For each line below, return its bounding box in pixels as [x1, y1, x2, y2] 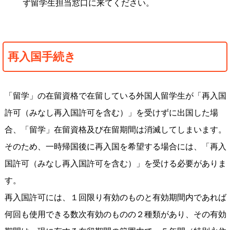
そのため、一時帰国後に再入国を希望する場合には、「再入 [4, 142, 226, 151]
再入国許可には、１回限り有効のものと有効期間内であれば [4, 193, 226, 202]
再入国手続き [8, 50, 76, 63]
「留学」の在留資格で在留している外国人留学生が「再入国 [4, 91, 226, 100]
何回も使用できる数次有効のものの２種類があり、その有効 [4, 210, 226, 219]
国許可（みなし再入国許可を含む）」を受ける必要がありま [4, 159, 226, 168]
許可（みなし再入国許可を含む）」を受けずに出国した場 [4, 108, 218, 117]
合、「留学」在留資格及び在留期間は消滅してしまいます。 [4, 125, 226, 134]
